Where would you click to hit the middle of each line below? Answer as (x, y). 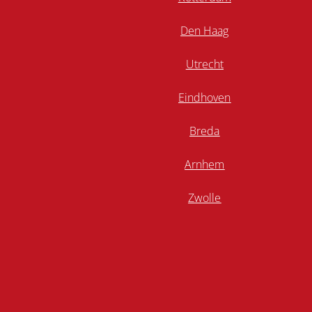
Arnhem (205, 165)
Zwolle (205, 198)
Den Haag (205, 31)
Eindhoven (205, 98)
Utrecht (204, 64)
